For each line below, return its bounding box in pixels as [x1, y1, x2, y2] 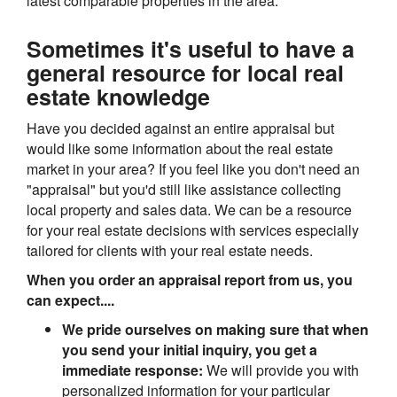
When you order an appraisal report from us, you [27, 269, 353, 291]
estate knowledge [27, 81, 210, 113]
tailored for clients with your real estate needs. [27, 240, 313, 261]
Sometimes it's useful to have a [27, 33, 354, 66]
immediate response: [62, 360, 206, 381]
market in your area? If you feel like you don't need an [27, 159, 360, 180]
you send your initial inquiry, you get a [62, 339, 317, 361]
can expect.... [27, 290, 114, 311]
